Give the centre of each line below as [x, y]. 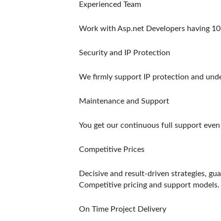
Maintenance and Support [124, 101]
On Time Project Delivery [123, 209]
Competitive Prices [112, 149]
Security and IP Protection [125, 53]
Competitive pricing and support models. [149, 185]
